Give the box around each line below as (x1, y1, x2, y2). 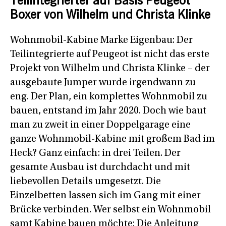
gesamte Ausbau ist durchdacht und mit (10, 162, 190, 173)
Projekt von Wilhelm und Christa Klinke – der (10, 63, 210, 74)
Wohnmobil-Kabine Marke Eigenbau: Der (10, 35, 193, 45)
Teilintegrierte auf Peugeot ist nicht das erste (10, 49, 209, 60)
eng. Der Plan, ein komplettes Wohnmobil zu (10, 91, 207, 102)
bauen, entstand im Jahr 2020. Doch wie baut (10, 105, 206, 116)
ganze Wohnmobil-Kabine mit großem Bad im (10, 134, 215, 144)
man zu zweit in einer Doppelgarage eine (10, 120, 191, 130)
